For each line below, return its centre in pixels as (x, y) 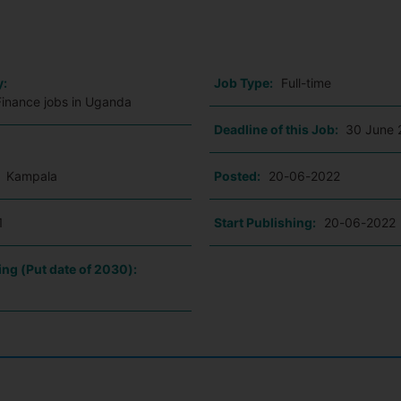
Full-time (306, 83)
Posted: (237, 176)
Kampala (32, 176)
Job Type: (243, 83)
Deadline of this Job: (277, 129)
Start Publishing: (264, 222)
